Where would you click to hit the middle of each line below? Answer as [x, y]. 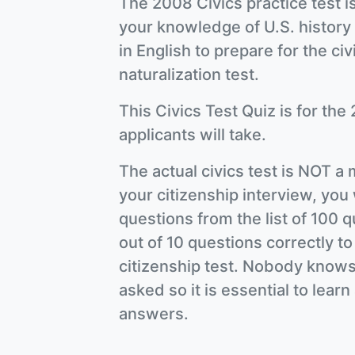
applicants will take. [193, 135]
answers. [154, 314]
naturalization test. [189, 75]
